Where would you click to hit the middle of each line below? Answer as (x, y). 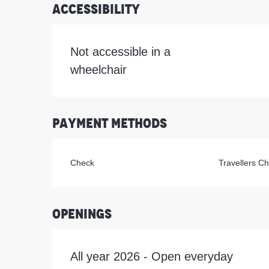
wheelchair (99, 69)
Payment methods (110, 123)
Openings (82, 214)
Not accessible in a (121, 51)
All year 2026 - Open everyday (152, 256)
